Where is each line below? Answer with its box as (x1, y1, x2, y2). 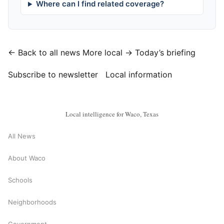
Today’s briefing (135, 47, 195, 58)
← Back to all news (8, 47, 80, 58)
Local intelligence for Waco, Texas (65, 109, 158, 119)
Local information (105, 69, 172, 80)
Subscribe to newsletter (8, 69, 98, 80)
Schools (8, 175, 32, 184)
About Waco (8, 153, 45, 162)
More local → (82, 47, 132, 58)
